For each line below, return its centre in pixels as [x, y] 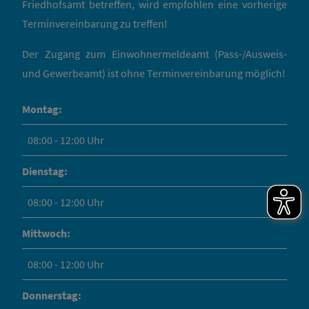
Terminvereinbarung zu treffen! [95, 23]
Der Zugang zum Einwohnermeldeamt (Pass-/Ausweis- [154, 53]
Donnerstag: [52, 295]
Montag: [42, 109]
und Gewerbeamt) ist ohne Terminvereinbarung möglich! [154, 73]
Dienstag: [45, 171]
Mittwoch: [46, 233]
